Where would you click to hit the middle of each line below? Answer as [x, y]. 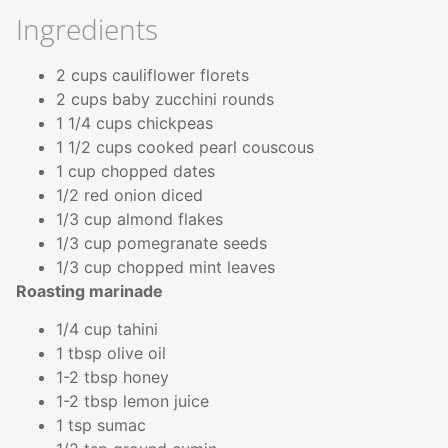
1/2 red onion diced [132, 195]
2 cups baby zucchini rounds [167, 99]
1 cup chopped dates [138, 171]
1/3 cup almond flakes [142, 219]
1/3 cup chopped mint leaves [168, 267]
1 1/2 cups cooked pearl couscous [187, 147]
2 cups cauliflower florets [155, 75]
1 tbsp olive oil [113, 353]
